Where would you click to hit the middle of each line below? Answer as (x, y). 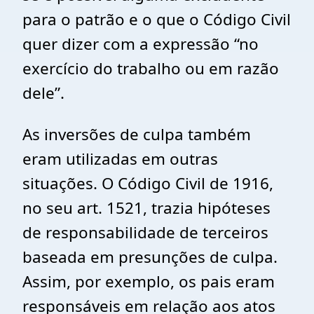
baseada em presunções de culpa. (150, 257)
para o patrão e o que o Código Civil (157, 19)
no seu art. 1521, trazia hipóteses (146, 208)
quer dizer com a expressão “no (141, 44)
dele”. (43, 93)
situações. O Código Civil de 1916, (148, 183)
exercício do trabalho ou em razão (151, 68)
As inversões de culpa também (137, 134)
